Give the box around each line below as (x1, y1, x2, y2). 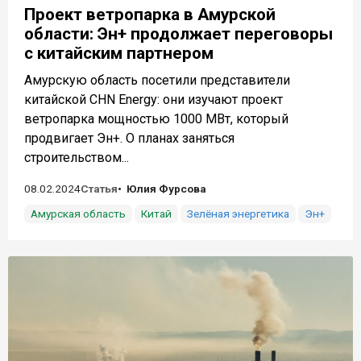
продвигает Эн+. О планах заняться (24, 131, 234, 147)
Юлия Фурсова (127, 182, 206, 196)
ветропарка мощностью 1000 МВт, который (24, 111, 288, 127)
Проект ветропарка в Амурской (24, 5, 276, 25)
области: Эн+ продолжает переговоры (24, 24, 333, 44)
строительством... (24, 150, 129, 166)
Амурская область (31, 207, 126, 221)
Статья (81, 182, 118, 196)
